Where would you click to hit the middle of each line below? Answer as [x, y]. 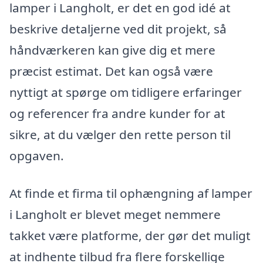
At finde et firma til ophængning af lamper [131, 193]
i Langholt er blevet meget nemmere [115, 215]
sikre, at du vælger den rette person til [120, 135]
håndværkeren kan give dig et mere [112, 50]
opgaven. [37, 156]
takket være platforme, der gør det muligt [130, 236]
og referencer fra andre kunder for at [117, 114]
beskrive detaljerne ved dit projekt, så [118, 29]
